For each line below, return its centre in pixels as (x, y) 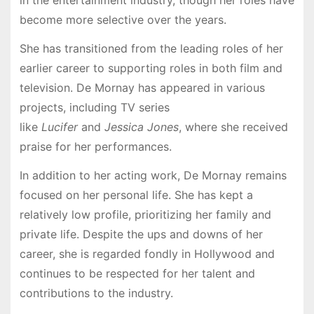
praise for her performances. (95, 146)
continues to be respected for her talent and (137, 273)
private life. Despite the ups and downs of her (141, 234)
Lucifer (59, 127)
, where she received (233, 127)
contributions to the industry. (96, 293)
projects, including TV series (94, 107)
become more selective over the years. (123, 20)
